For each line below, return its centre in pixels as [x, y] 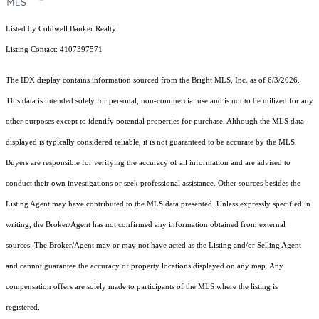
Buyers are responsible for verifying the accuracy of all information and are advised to [148, 162]
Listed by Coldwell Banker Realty [61, 28]
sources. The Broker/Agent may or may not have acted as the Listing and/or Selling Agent [153, 245]
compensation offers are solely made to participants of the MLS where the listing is [142, 286]
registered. [23, 307]
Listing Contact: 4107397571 [55, 49]
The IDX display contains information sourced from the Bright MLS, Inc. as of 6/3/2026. [153, 80]
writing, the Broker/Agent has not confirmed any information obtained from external [146, 224]
